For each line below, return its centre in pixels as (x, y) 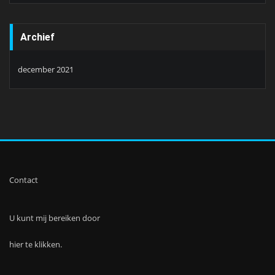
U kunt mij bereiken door (55, 218)
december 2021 (46, 69)
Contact (24, 180)
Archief (38, 37)
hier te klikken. (36, 244)
